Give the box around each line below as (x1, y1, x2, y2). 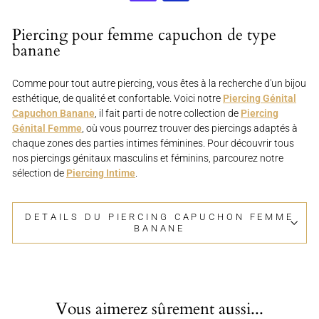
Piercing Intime (66, 167, 135, 179)
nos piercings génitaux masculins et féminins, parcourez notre (12, 152, 283, 164)
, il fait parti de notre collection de (95, 108, 241, 120)
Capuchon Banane (12, 108, 95, 120)
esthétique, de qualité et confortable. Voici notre (12, 93, 223, 105)
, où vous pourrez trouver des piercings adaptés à (82, 122, 298, 135)
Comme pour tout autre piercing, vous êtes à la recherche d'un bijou (12, 78, 306, 90)
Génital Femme (12, 122, 82, 135)
